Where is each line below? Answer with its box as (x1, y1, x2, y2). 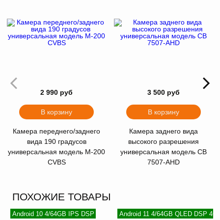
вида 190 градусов (27, 137, 86, 146)
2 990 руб (40, 88, 73, 97)
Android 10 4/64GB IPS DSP (12, 210, 94, 218)
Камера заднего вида (129, 127, 198, 136)
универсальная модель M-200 (8, 148, 105, 156)
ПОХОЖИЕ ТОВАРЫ (12, 191, 111, 203)
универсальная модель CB (120, 148, 207, 156)
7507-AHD (147, 158, 180, 166)
